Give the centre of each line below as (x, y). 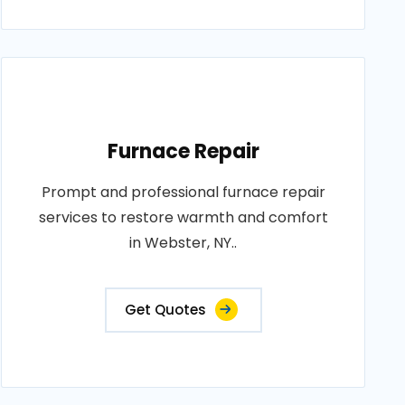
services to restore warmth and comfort (183, 217)
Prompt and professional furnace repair (183, 192)
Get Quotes (165, 310)
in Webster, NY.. (184, 243)
